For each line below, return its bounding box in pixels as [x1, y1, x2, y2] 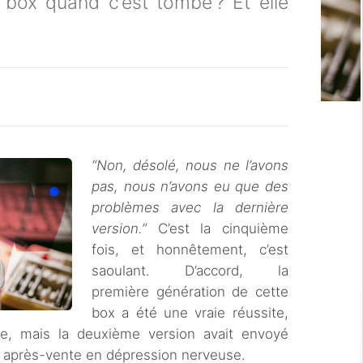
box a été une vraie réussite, [92, 305, 288, 321]
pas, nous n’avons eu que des [92, 178, 288, 194]
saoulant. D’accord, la [92, 263, 288, 279]
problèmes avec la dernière [92, 199, 288, 216]
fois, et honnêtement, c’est [92, 241, 288, 258]
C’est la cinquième [147, 220, 288, 237]
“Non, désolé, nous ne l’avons [92, 157, 288, 173]
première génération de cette [92, 284, 288, 300]
